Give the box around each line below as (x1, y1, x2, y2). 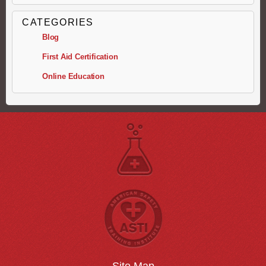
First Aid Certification (42, 52, 118, 61)
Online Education (42, 71, 104, 81)
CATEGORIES (22, 17, 94, 27)
